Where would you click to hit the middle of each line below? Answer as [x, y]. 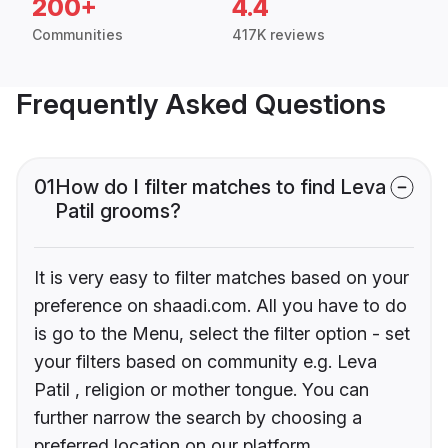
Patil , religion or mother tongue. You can [201, 390]
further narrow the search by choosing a [198, 418]
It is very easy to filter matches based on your [221, 278]
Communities [77, 35]
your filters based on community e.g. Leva [205, 362]
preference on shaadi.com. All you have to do [220, 306]
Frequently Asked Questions [201, 104]
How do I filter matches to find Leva [220, 187]
